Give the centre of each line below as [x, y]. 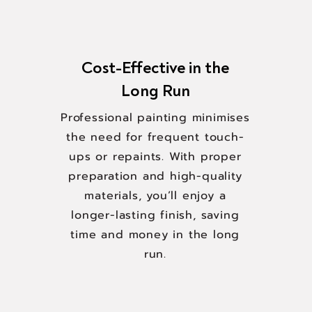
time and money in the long [155, 235]
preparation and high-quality [155, 176]
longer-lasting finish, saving [155, 215]
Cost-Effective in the [156, 68]
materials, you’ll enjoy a [155, 196]
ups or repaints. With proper [155, 157]
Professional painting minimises [155, 118]
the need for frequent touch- [155, 137]
